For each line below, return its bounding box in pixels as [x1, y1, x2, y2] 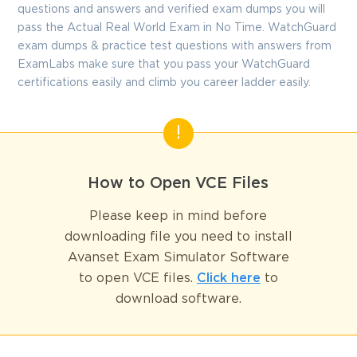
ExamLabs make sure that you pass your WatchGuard [18, 59, 311, 69]
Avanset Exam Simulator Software [67, 252, 289, 265]
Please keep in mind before [89, 210, 268, 223]
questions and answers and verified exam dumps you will [18, 4, 326, 14]
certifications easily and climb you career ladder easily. [18, 77, 312, 88]
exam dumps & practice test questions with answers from [18, 41, 332, 51]
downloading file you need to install [64, 231, 292, 244]
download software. [115, 293, 241, 306]
